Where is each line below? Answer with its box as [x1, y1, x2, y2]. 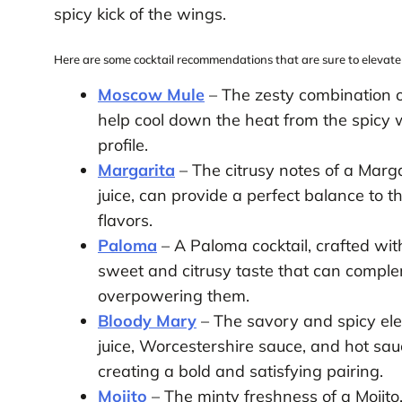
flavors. [97, 210, 153, 232]
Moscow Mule [97, 84, 205, 106]
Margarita [97, 160, 175, 181]
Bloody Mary [97, 310, 197, 332]
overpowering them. [97, 285, 249, 307]
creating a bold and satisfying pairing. [97, 361, 383, 382]
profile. [97, 135, 148, 156]
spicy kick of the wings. [53, 3, 226, 24]
